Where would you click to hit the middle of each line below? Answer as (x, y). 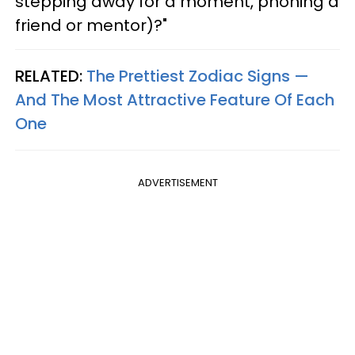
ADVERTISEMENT (177, 183)
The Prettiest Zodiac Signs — (198, 76)
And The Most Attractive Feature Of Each (175, 100)
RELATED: (51, 76)
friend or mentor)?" (91, 26)
